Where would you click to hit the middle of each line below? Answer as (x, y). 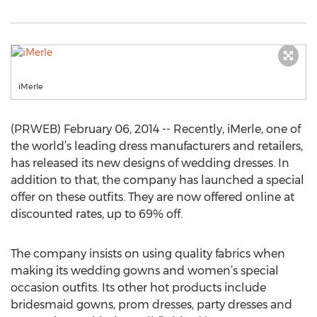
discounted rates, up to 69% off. (97, 214)
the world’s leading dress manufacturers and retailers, (157, 146)
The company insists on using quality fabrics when (148, 254)
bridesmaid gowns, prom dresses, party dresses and (151, 305)
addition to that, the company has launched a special (157, 180)
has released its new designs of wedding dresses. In (150, 163)
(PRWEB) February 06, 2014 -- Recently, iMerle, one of (156, 129)
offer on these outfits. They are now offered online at (152, 197)
